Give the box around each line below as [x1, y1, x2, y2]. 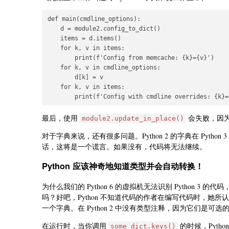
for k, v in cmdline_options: [46, 63, 161, 71]
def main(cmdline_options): [48, 15, 141, 22]
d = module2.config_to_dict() [46, 25, 161, 32]
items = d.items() [46, 34, 121, 42]
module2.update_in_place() [82, 114, 184, 122]
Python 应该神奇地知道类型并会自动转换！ [42, 160, 203, 172]
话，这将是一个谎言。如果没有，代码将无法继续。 [42, 141, 207, 151]
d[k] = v [46, 73, 103, 81]
